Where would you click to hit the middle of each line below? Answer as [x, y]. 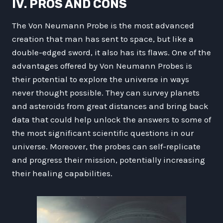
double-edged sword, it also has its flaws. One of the [111, 52]
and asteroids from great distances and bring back [110, 106]
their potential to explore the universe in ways [101, 79]
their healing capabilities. [62, 173]
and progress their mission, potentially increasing [109, 160]
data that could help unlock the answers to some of [111, 119]
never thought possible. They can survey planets [106, 92]
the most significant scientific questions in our [103, 133]
